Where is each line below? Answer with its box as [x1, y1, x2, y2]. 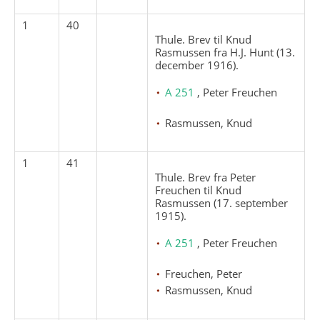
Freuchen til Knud [155, 182, 242, 197]
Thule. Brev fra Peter [155, 169, 256, 184]
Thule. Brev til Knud [155, 31, 252, 46]
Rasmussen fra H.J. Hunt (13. [155, 44, 296, 59]
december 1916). [155, 57, 239, 72]
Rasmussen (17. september [155, 195, 289, 210]
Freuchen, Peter [165, 266, 243, 281]
